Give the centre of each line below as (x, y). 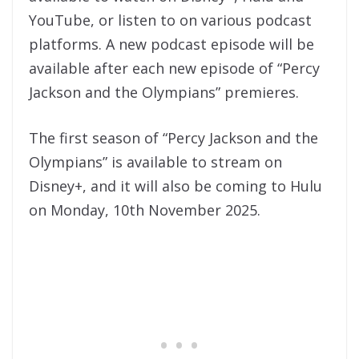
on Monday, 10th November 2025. (145, 210)
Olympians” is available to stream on (155, 161)
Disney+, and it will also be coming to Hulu (175, 186)
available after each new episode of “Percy (174, 68)
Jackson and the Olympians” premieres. (170, 92)
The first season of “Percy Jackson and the (173, 137)
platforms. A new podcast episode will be (171, 44)
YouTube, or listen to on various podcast (170, 20)
